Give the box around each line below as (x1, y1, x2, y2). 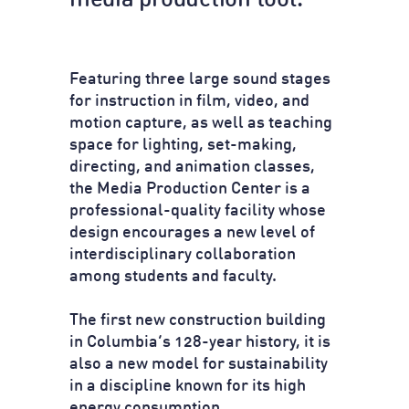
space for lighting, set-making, (69, 137, 297, 153)
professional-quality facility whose (69, 203, 326, 219)
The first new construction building (69, 312, 326, 329)
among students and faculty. (69, 268, 277, 285)
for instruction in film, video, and (69, 93, 309, 110)
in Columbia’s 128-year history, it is (69, 334, 330, 351)
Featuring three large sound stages (69, 71, 330, 88)
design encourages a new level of (69, 225, 315, 241)
